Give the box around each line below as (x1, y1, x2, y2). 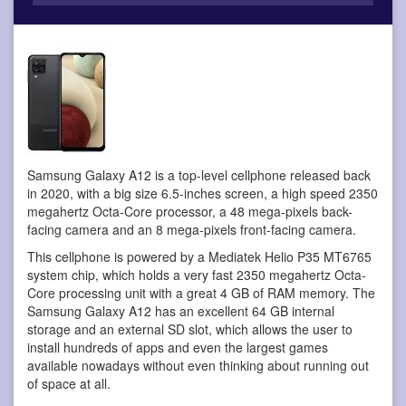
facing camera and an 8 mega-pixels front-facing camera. (27, 220, 356, 239)
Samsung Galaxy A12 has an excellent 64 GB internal (27, 302, 334, 321)
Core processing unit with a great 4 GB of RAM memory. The (27, 284, 375, 303)
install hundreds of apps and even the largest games (27, 338, 328, 357)
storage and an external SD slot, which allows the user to (27, 320, 353, 339)
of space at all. (27, 374, 111, 393)
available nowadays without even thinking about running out (27, 356, 369, 375)
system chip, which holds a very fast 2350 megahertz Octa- (27, 266, 366, 285)
